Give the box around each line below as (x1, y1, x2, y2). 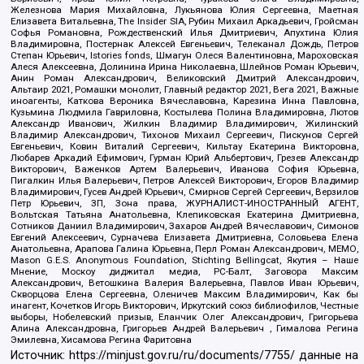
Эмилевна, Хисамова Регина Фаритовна (11, 333, 193, 345)
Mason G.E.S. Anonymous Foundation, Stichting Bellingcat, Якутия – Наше (11, 253, 358, 266)
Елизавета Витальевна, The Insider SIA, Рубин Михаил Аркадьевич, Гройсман (11, 15, 358, 27)
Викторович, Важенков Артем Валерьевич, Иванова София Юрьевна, (11, 162, 358, 175)
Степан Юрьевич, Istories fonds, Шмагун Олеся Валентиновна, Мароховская (11, 49, 358, 61)
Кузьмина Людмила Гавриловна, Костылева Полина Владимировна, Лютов (11, 106, 358, 118)
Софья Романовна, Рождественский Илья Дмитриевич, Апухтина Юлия (11, 26, 358, 38)
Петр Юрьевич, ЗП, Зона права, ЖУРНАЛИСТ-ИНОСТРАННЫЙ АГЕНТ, (11, 197, 358, 209)
